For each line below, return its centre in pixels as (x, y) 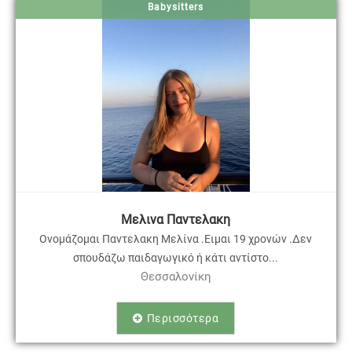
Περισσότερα (183, 319)
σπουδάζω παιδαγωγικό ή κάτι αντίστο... (176, 258)
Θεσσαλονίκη (176, 277)
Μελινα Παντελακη (176, 220)
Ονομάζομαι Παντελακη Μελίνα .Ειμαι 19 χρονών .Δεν (176, 239)
